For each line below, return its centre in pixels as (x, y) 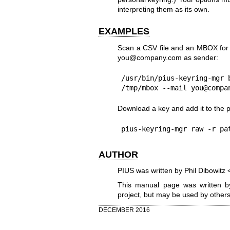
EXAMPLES (124, 32)
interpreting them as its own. (163, 9)
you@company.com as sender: (168, 57)
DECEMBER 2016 (124, 210)
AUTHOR (118, 154)
